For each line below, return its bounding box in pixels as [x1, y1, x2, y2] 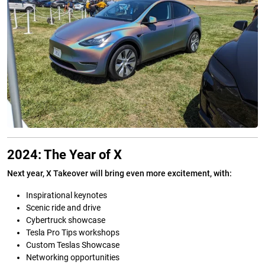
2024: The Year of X [7, 147, 122, 163]
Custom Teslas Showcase [26, 240, 119, 251]
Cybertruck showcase [26, 215, 105, 226]
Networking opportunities [26, 253, 119, 263]
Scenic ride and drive [26, 203, 101, 214]
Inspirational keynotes [26, 190, 107, 201]
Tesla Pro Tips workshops [26, 228, 119, 238]
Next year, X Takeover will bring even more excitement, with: [7, 169, 232, 179]
